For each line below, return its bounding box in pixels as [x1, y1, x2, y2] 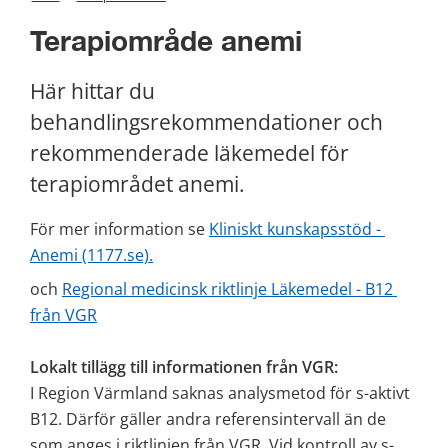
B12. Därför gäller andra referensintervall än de [30, 408, 386, 431]
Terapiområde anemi [30, 29, 302, 58]
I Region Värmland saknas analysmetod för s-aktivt [30, 382, 410, 405]
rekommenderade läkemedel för [30, 139, 349, 168]
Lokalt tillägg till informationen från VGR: [30, 356, 338, 379]
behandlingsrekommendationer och [30, 108, 383, 137]
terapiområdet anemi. [30, 170, 245, 199]
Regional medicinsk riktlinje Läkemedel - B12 [62, 278, 393, 301]
